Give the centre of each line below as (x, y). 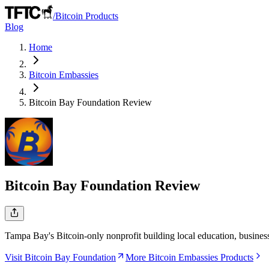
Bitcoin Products (87, 16)
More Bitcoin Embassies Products (189, 257)
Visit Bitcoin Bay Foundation (60, 257)
